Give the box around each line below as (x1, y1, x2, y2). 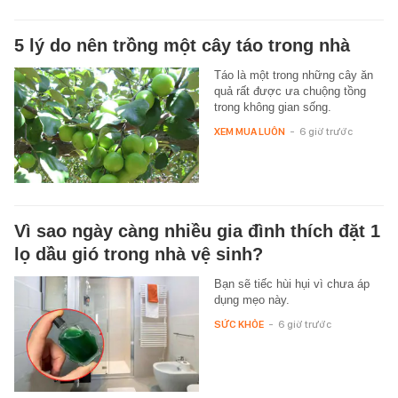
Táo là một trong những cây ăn (213, 68, 373, 82)
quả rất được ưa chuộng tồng (213, 84, 366, 98)
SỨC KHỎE (213, 317, 264, 330)
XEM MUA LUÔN (213, 124, 285, 138)
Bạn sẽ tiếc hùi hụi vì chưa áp (213, 276, 370, 291)
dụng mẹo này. (213, 292, 290, 306)
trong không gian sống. (213, 99, 331, 114)
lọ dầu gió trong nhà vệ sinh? (14, 243, 263, 264)
